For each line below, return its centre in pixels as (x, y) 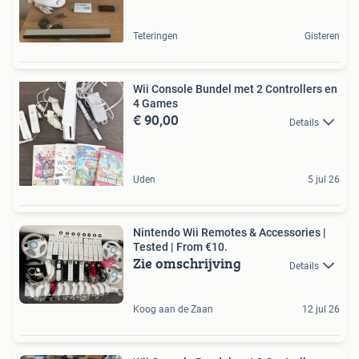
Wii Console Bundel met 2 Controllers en (235, 89)
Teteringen (155, 36)
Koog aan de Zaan (173, 309)
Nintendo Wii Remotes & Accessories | (230, 233)
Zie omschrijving (187, 264)
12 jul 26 (321, 309)
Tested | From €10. (180, 247)
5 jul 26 (324, 180)
